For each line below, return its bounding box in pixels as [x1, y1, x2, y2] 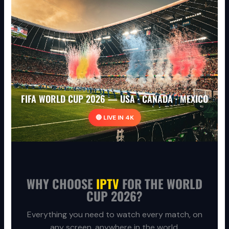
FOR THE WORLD [119, 174, 202, 193]
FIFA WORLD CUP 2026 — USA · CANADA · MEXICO [21, 91, 208, 105]
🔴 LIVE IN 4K [95, 113, 134, 122]
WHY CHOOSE [27, 174, 96, 193]
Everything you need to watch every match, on [27, 209, 202, 220]
